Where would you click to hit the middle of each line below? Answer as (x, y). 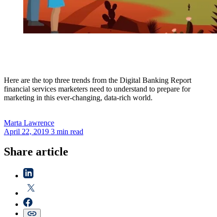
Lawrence (39, 123)
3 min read (67, 131)
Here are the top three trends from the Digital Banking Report (98, 80)
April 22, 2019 (26, 131)
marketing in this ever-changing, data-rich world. (78, 97)
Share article (36, 152)
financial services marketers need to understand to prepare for (97, 89)
